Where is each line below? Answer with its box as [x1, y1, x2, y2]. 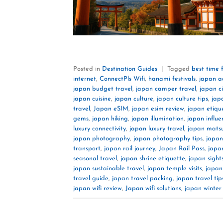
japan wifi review [73, 185, 122, 192]
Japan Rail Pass [159, 145, 205, 152]
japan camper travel [136, 86, 196, 93]
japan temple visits [147, 165, 202, 172]
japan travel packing [112, 175, 173, 182]
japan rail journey [104, 145, 155, 152]
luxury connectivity [73, 125, 126, 132]
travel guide [73, 175, 109, 182]
